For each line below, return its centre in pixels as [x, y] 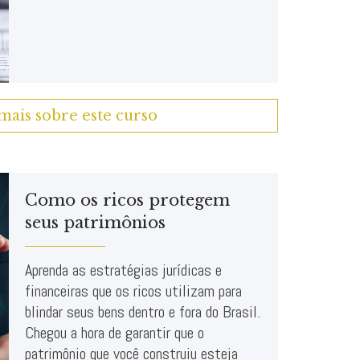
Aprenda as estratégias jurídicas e [123, 270]
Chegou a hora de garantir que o [115, 332]
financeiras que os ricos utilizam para [133, 290]
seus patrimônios [95, 223]
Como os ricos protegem [127, 200]
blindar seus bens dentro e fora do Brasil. [143, 311]
